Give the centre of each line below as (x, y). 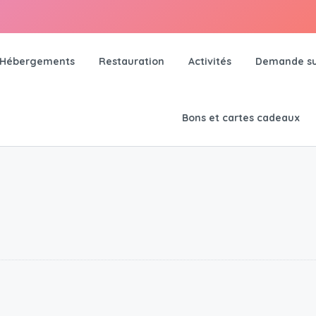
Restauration (132, 61)
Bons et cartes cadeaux (241, 118)
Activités (210, 61)
